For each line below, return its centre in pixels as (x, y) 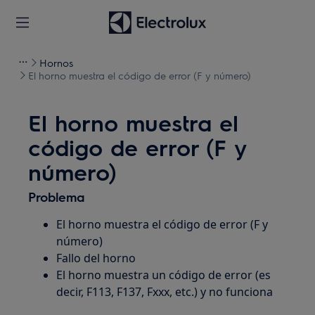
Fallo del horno (96, 258)
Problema (57, 197)
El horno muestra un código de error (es (164, 275)
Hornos (56, 63)
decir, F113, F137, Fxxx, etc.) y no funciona (165, 292)
